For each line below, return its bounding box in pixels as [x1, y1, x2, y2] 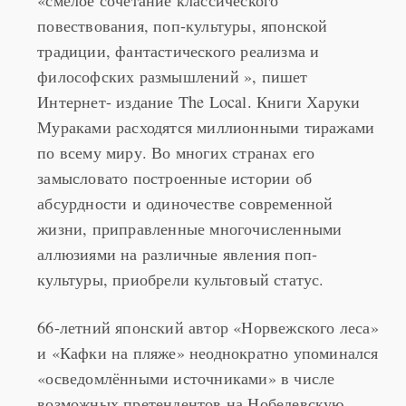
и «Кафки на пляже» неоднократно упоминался [37, 315, 379, 337]
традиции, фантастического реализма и [37, 14, 320, 35]
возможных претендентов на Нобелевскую [37, 366, 344, 388]
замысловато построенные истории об [37, 140, 313, 162]
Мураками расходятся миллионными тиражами [37, 90, 375, 111]
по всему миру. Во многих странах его [37, 115, 315, 137]
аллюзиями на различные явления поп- [37, 217, 318, 238]
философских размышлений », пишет [37, 39, 308, 61]
